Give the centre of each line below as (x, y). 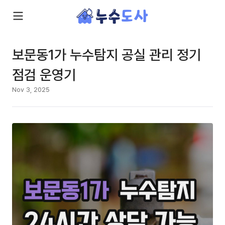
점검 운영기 (44, 74)
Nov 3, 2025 (31, 89)
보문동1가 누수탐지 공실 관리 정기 (106, 54)
